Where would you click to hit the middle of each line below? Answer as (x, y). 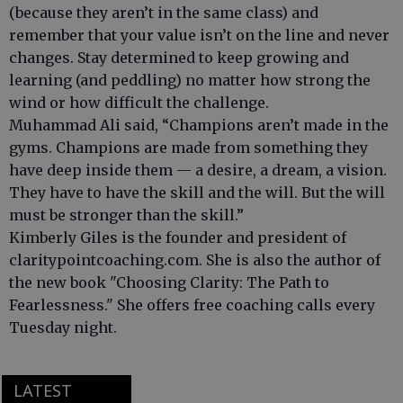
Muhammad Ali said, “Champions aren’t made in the (199, 125)
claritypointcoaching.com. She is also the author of (195, 260)
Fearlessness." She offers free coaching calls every (192, 305)
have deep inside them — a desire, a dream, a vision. (198, 170)
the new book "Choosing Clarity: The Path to (169, 282)
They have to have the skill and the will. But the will (197, 193)
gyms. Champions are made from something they (188, 148)
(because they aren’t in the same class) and (164, 13)
